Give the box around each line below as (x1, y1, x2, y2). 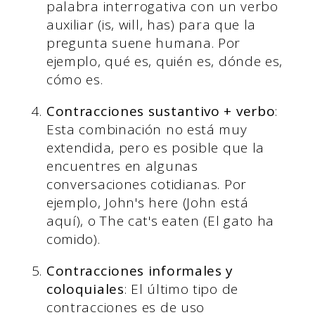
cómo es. (46, 70, 103, 89)
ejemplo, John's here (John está (46, 193, 249, 212)
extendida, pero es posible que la (46, 139, 265, 157)
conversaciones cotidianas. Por (46, 175, 247, 194)
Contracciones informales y (46, 262, 234, 281)
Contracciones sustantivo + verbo (46, 102, 276, 121)
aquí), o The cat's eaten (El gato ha (46, 212, 275, 231)
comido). (46, 230, 101, 249)
